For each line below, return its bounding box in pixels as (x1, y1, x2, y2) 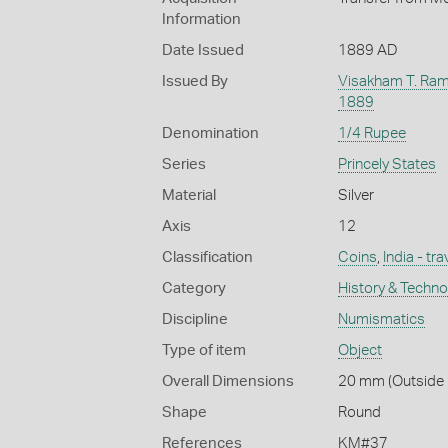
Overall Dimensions (162, 373, 294, 389)
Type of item (162, 342, 246, 358)
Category (162, 280, 226, 296)
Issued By (162, 73, 228, 89)
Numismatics (337, 311, 425, 327)
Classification (162, 249, 253, 265)
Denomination (162, 125, 259, 141)
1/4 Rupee (337, 125, 406, 141)
